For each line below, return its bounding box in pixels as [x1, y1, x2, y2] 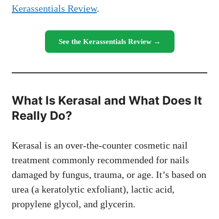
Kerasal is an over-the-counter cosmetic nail [12, 140, 188, 151]
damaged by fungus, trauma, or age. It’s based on [12, 169, 206, 180]
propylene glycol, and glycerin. [12, 198, 135, 210]
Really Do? [12, 109, 72, 123]
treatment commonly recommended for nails [12, 154, 189, 166]
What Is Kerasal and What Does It [12, 93, 202, 108]
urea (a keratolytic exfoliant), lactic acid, [12, 184, 175, 195]
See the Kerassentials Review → [58, 38, 161, 46]
